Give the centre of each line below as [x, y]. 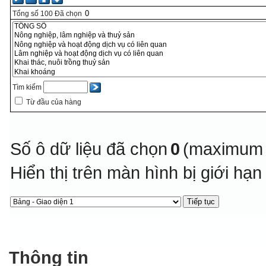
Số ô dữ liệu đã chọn [89, 149]
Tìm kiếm [27, 88]
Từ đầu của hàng [54, 102]
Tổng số [26, 13]
